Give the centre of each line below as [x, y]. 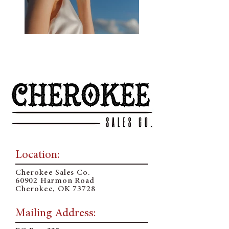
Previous [26, 53]
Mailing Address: [55, 213]
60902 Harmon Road [55, 181]
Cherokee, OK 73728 [55, 189]
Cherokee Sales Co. [53, 173]
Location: [37, 155]
